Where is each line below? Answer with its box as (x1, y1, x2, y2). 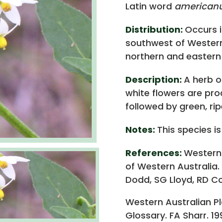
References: (125, 146, 184, 159)
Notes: (125, 123, 157, 136)
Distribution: (125, 23, 185, 36)
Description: (125, 73, 184, 86)
